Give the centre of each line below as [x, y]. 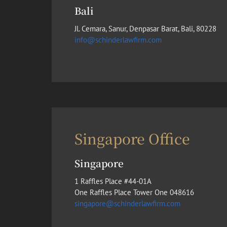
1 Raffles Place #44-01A [113, 181]
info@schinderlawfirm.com [118, 40]
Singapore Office [132, 138]
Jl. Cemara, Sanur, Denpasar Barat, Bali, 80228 [145, 29]
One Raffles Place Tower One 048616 [134, 192]
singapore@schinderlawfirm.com [127, 203]
